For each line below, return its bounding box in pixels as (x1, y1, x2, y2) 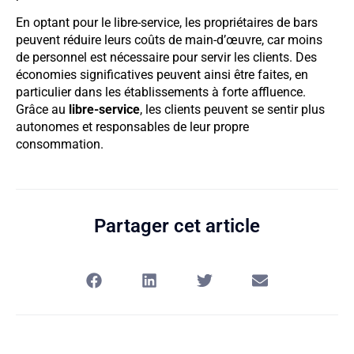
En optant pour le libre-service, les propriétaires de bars (16, 15, 318, 31)
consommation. (16, 137, 104, 153)
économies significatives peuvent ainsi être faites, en (16, 67, 308, 83)
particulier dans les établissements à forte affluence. (16, 85, 306, 100)
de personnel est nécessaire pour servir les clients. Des (16, 50, 317, 66)
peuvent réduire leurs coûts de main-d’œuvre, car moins (16, 32, 322, 48)
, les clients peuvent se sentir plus (140, 102, 325, 118)
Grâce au (16, 102, 69, 118)
